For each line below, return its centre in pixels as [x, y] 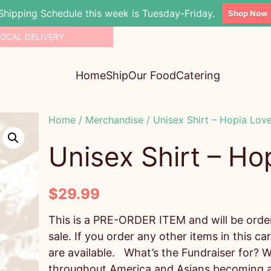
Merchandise [114, 120]
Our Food [152, 76]
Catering [198, 76]
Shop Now [248, 13]
